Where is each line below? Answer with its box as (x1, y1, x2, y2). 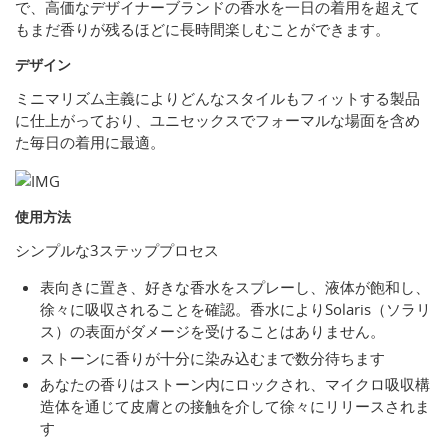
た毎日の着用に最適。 (15, 132, 165, 153)
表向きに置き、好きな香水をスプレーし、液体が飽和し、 (40, 277, 430, 298)
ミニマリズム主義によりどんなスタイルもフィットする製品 (15, 88, 420, 109)
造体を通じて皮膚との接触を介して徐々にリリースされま (40, 396, 430, 417)
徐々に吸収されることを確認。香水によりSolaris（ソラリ (40, 299, 431, 320)
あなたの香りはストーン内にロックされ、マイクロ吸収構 (40, 374, 430, 395)
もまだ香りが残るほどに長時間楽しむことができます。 (15, 19, 390, 40)
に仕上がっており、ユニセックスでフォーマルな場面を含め (15, 110, 420, 131)
